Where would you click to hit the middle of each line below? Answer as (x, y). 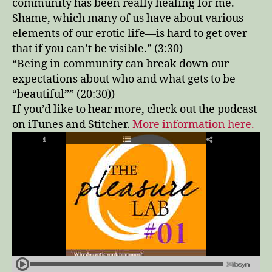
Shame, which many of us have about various (128, 18)
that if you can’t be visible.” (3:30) (97, 49)
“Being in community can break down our (121, 64)
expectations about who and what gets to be (124, 79)
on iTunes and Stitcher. (72, 124)
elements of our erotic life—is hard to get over (130, 33)
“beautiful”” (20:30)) (63, 94)
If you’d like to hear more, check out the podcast (134, 109)
